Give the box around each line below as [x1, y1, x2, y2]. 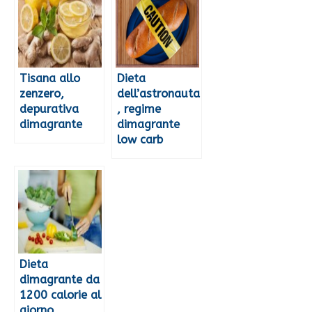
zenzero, [19, 87, 64, 101]
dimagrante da [19, 273, 100, 287]
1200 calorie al [19, 288, 101, 302]
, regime [117, 102, 161, 116]
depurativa [19, 102, 79, 116]
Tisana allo [19, 72, 80, 86]
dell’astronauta [117, 87, 200, 101]
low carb [117, 133, 163, 147]
